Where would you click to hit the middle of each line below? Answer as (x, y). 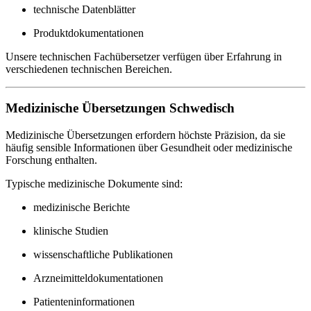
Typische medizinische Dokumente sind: (94, 184)
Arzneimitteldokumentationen (98, 278)
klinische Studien (71, 231)
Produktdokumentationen (89, 33)
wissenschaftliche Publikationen (103, 255)
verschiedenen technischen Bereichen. (89, 69)
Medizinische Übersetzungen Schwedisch (120, 108)
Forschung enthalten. (51, 160)
